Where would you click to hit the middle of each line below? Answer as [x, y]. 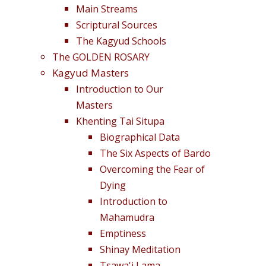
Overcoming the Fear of [152, 169]
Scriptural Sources [117, 25]
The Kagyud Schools [121, 41]
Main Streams [107, 9]
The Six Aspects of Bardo [155, 153]
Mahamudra [127, 217]
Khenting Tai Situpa [120, 121]
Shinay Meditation [140, 249]
